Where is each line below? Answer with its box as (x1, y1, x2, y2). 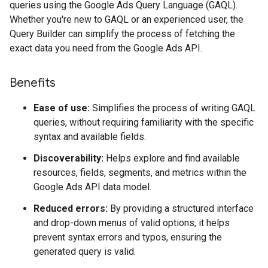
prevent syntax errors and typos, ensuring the (33, 232, 222, 243)
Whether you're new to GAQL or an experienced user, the (10, 14, 243, 25)
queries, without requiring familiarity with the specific (33, 117, 254, 128)
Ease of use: (33, 102, 90, 114)
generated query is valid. (33, 246, 136, 257)
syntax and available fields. (33, 131, 146, 142)
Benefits (10, 75, 56, 90)
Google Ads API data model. (33, 181, 151, 193)
